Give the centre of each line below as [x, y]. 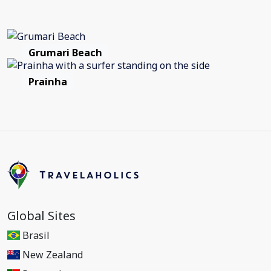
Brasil [36, 235]
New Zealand [53, 255]
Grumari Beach [65, 53]
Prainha [47, 82]
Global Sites [41, 216]
